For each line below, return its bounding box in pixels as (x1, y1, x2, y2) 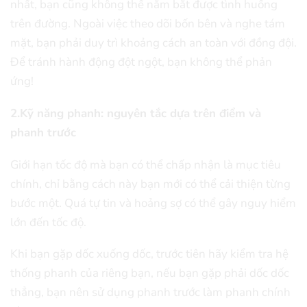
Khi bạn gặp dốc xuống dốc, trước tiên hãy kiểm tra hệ (10, 246, 288, 262)
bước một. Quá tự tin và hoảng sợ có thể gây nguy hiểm (10, 195, 296, 211)
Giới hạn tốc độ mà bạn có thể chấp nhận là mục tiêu (10, 156, 281, 173)
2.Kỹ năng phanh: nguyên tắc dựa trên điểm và (10, 106, 261, 122)
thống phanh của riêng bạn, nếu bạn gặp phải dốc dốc (10, 265, 289, 282)
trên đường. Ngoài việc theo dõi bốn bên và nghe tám (10, 16, 285, 32)
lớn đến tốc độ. (10, 214, 86, 230)
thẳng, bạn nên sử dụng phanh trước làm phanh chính (10, 284, 291, 301)
